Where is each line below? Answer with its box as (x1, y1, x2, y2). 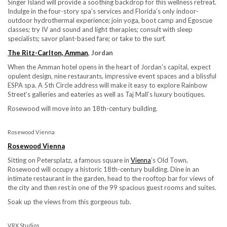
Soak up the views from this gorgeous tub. (8, 197, 131, 206)
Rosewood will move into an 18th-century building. (8, 104, 158, 112)
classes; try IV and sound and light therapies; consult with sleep (8, 25, 193, 33)
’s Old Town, (151, 156, 188, 164)
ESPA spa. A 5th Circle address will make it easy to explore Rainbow (8, 81, 207, 89)
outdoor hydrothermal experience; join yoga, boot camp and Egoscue (8, 16, 212, 24)
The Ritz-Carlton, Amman (8, 48, 88, 57)
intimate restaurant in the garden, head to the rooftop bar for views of (8, 174, 214, 182)
